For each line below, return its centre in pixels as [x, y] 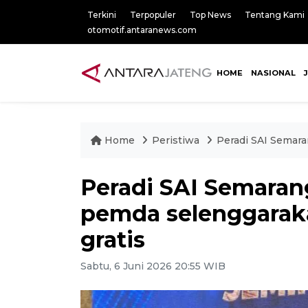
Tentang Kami [275, 15]
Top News [210, 15]
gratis [113, 240]
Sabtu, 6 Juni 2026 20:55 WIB [153, 266]
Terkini [102, 15]
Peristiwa [177, 140]
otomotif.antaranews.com [142, 30]
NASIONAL [273, 73]
